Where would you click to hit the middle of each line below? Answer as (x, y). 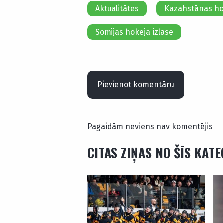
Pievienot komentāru (136, 84)
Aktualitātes (117, 8)
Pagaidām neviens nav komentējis (150, 126)
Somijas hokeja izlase (134, 32)
